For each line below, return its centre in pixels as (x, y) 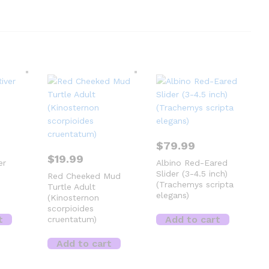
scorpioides (71, 208)
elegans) (173, 195)
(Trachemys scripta (195, 184)
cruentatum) (72, 219)
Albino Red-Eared (192, 162)
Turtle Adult (72, 186)
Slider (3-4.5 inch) (192, 173)
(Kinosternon (74, 197)
